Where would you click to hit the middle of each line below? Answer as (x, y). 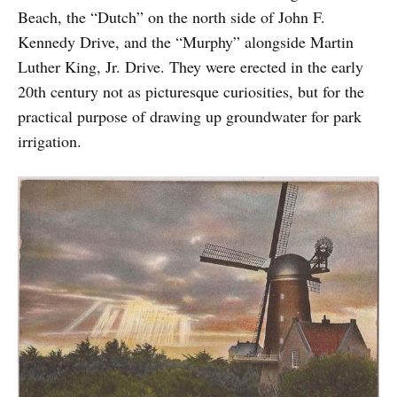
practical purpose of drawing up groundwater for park (190, 116)
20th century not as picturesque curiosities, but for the (191, 91)
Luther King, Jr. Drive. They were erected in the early (191, 66)
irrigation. (50, 140)
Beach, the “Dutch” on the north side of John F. (171, 16)
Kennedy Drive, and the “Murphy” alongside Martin (186, 41)
